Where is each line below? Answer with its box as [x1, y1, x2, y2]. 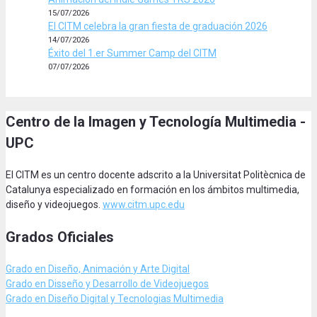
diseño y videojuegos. [6, 198, 103, 210]
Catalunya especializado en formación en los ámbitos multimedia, [6, 183, 299, 195]
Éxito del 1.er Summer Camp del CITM [48, 47, 217, 59]
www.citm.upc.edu [103, 198, 185, 210]
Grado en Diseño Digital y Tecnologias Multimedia [6, 292, 224, 304]
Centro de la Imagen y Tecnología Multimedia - [6, 113, 306, 130]
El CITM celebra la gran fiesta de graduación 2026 [48, 20, 267, 32]
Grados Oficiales [6, 228, 114, 246]
